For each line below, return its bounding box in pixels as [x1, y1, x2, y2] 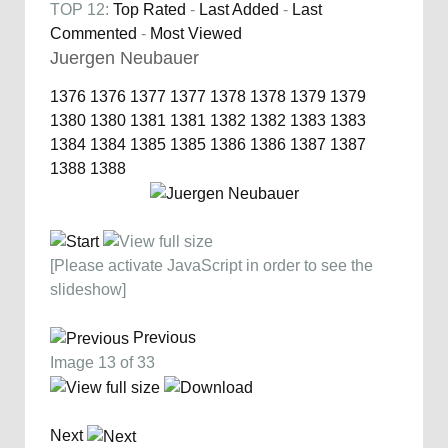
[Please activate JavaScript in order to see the [50, 257, 373, 275]
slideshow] [50, 281, 126, 299]
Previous [133, 329, 196, 347]
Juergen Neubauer [50, 47, 199, 68]
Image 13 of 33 [50, 354, 163, 372]
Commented [50, 24, 137, 42]
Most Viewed [150, 24, 242, 42]
